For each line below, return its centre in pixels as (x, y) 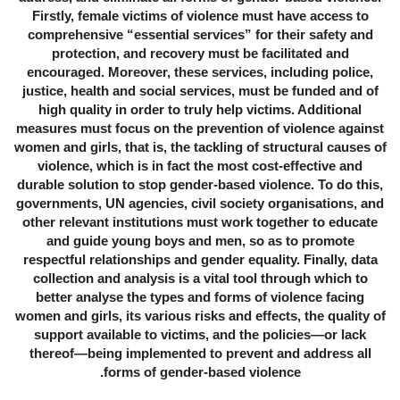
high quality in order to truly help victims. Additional (200, 110)
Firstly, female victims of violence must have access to (200, 16)
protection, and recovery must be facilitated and (200, 54)
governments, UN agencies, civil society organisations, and (200, 204)
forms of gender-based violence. (202, 372)
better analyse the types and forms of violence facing (200, 297)
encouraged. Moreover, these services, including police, (200, 72)
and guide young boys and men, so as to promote (200, 241)
